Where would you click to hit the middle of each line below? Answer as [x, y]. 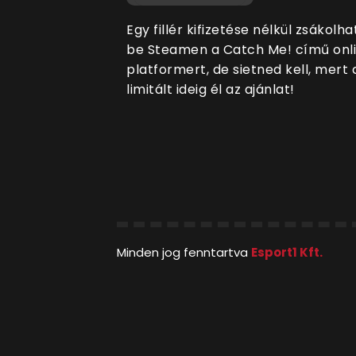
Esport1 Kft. [287, 253]
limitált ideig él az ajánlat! [211, 90]
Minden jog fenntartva [184, 253]
